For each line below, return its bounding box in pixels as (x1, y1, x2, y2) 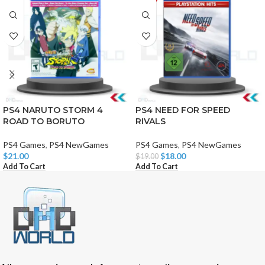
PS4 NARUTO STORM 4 (3, 105, 103, 116)
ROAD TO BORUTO (3, 116, 85, 127)
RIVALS (135, 116, 166, 127)
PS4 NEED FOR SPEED (135, 105, 230, 116)
